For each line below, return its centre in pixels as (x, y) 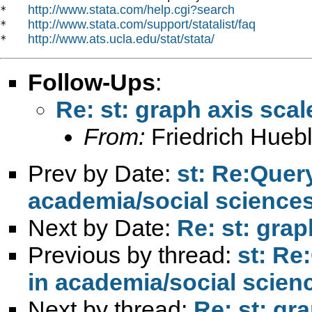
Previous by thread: (133, 255)
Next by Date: (102, 227)
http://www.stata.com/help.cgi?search (131, 9)
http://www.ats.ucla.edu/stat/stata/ (121, 39)
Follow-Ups (92, 82)
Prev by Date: (102, 173)
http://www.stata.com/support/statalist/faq (142, 24)
